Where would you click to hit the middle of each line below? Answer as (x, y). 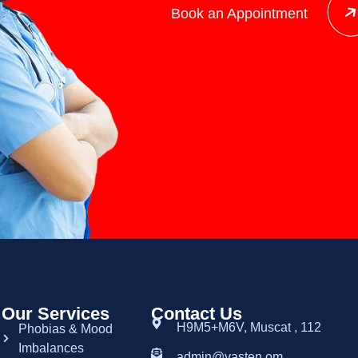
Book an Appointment (240, 14)
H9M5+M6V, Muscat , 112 (249, 327)
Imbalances (51, 348)
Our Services (56, 313)
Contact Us (197, 313)
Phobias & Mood (65, 328)
